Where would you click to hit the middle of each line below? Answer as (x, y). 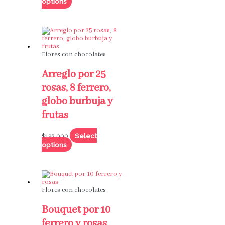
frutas (55, 116)
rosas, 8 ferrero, (76, 88)
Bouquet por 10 (76, 210)
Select (86, 135)
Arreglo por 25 (74, 75)
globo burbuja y (77, 102)
